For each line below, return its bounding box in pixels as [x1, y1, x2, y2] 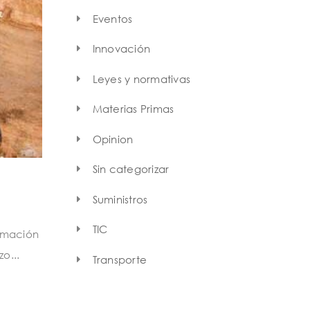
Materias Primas [92, 102, 174, 116]
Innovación [92, 42, 150, 55]
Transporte [92, 253, 147, 266]
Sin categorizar [92, 163, 170, 176]
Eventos [92, 12, 133, 25]
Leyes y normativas [92, 72, 190, 85]
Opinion [92, 132, 134, 145]
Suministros [92, 192, 148, 206]
